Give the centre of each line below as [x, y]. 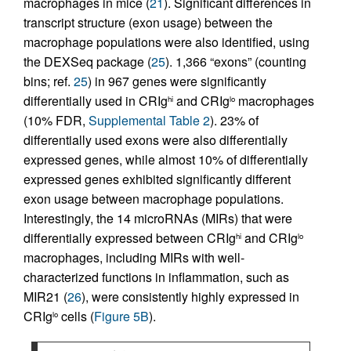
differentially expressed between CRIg [130, 238]
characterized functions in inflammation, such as [156, 277]
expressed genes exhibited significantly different [157, 179]
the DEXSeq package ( [87, 62]
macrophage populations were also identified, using [166, 42]
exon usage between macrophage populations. [154, 199]
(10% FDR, [56, 120]
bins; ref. [49, 81]
